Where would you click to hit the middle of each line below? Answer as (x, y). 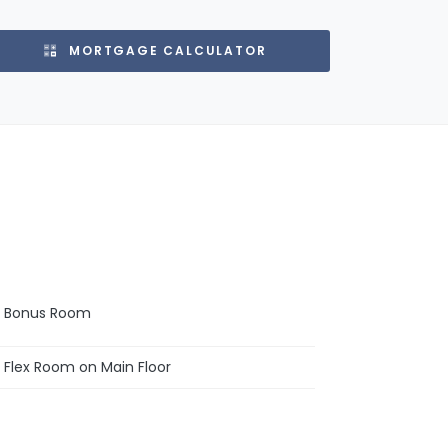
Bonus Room (47, 312)
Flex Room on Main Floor (87, 367)
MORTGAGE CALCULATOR (165, 50)
